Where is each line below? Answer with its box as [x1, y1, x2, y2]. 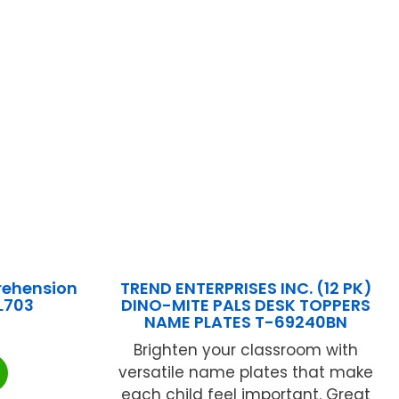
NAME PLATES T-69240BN [144, 311, 348, 334]
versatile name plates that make [118, 362, 374, 384]
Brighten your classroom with [134, 339, 359, 362]
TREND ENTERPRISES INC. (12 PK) [119, 277, 372, 300]
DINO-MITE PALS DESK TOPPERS [121, 294, 371, 317]
